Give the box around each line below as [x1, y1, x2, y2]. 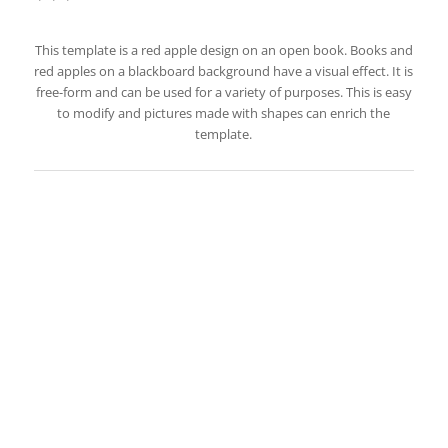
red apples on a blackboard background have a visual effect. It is [34, 62, 414, 81]
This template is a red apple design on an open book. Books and [34, 41, 413, 60]
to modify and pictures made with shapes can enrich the [57, 104, 391, 123]
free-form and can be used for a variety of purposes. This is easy [35, 83, 412, 102]
